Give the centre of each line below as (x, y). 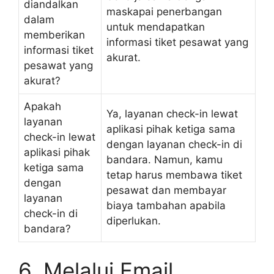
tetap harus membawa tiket (174, 175)
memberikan (54, 35)
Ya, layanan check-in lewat (172, 113)
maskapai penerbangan (164, 11)
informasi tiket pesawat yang (177, 42)
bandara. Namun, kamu (165, 159)
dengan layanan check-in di (174, 144)
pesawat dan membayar (166, 190)
